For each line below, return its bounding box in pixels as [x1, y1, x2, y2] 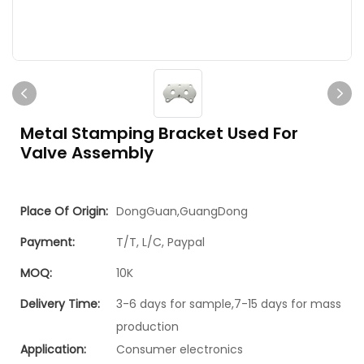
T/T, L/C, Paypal [116, 234, 205, 250]
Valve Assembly [20, 141, 154, 164]
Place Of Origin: [20, 203, 108, 219]
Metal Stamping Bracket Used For [20, 122, 298, 145]
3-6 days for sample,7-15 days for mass [116, 296, 341, 312]
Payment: [20, 234, 75, 250]
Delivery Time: [20, 296, 100, 312]
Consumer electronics [116, 341, 243, 357]
